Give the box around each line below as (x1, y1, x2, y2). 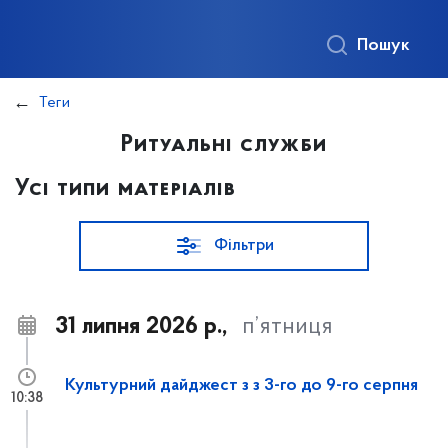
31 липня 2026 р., (55, 315, 227, 339)
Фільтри (214, 236, 274, 255)
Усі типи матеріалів (15, 177, 236, 201)
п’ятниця (242, 315, 333, 339)
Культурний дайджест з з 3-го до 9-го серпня (65, 377, 418, 395)
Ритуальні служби (120, 133, 328, 157)
